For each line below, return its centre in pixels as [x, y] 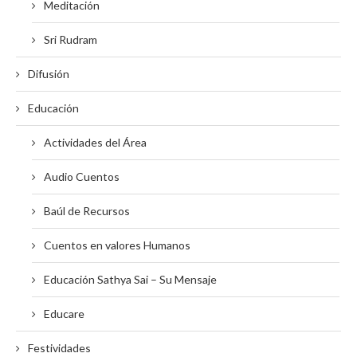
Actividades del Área [95, 142]
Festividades [59, 348]
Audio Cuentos [82, 177]
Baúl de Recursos [87, 211]
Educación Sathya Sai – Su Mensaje [130, 279]
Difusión [49, 74]
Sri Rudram [71, 39]
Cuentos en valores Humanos [117, 245]
